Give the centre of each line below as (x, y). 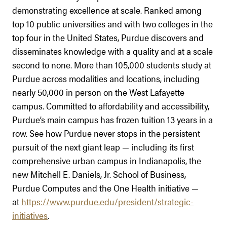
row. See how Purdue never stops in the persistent (106, 133)
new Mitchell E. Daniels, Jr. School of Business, (99, 174)
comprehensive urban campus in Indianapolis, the (107, 160)
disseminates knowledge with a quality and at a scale (112, 51)
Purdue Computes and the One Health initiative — (105, 187)
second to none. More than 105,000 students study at (112, 64)
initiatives (30, 215)
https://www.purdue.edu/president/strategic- (107, 201)
